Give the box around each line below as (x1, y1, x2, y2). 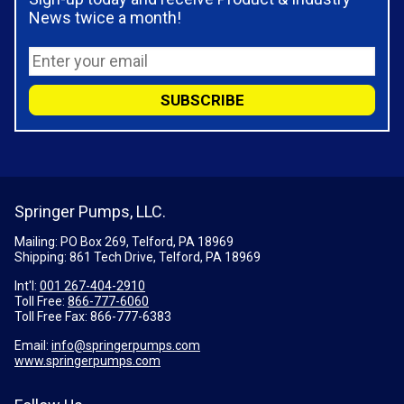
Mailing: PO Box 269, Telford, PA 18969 (14, 234, 234, 249)
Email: (14, 337, 51, 353)
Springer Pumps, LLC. (14, 201, 166, 221)
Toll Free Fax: (14, 308, 90, 324)
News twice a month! (29, 7, 181, 27)
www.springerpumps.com (14, 353, 161, 368)
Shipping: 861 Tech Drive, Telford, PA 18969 (14, 249, 261, 264)
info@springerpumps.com (51, 337, 200, 353)
